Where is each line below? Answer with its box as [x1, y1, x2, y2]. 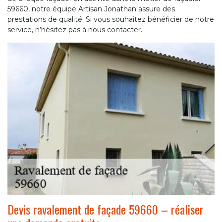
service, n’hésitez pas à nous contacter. [7, 25, 142, 34]
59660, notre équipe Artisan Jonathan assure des [7, 4, 175, 13]
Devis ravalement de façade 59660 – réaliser [7, 200, 204, 218]
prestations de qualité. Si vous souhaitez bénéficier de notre [7, 15, 214, 24]
